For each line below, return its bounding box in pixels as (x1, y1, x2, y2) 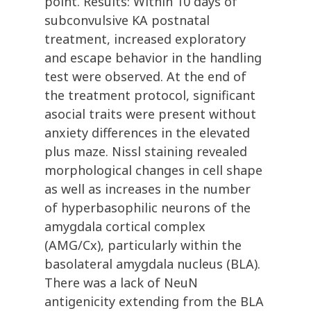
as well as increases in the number (44, 180, 251, 198)
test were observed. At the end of (44, 68, 246, 85)
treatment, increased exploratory (44, 31, 246, 48)
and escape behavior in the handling (44, 49, 262, 67)
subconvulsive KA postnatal (44, 12, 210, 29)
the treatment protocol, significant (44, 87, 255, 104)
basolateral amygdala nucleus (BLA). (44, 255, 260, 273)
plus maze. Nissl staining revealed (44, 143, 247, 160)
